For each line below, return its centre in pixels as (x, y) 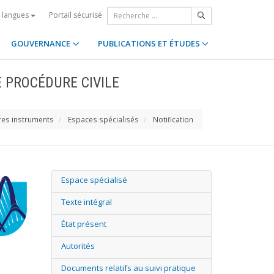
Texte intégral (86, 202)
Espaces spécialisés (103, 119)
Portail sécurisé (76, 15)
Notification (173, 119)
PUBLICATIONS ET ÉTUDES (150, 43)
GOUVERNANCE (42, 43)
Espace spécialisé (94, 180)
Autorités (78, 246)
